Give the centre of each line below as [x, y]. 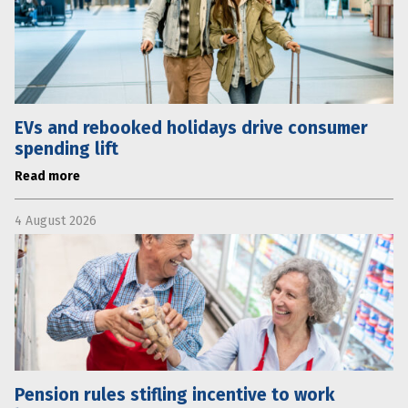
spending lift [66, 148]
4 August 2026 [56, 220]
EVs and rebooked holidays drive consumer [191, 127]
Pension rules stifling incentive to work [175, 394]
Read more [47, 176]
